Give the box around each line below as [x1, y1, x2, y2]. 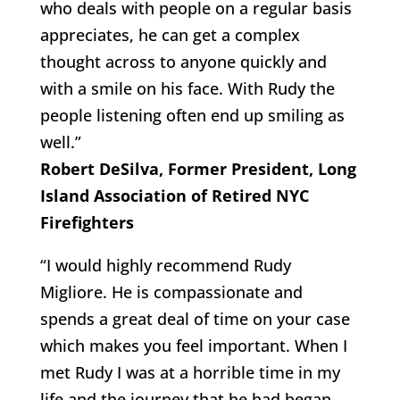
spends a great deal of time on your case [39, 307, 350, 329]
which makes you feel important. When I [39, 334, 347, 356]
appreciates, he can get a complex [39, 23, 300, 46]
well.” [39, 130, 81, 153]
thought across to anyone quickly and [39, 50, 327, 72]
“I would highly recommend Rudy [39, 254, 291, 276]
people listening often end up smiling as [39, 104, 345, 126]
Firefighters [39, 211, 134, 233]
